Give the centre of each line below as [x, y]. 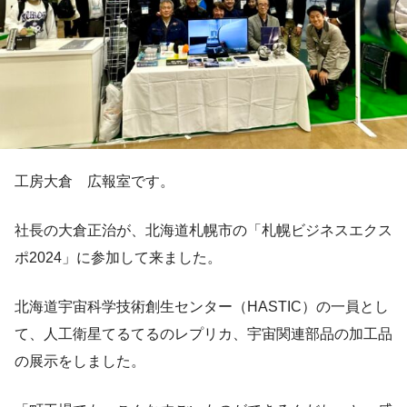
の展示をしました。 [80, 362]
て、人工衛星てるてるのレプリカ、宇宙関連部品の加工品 [203, 334]
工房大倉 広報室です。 [94, 182]
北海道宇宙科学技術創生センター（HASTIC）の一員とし [202, 307]
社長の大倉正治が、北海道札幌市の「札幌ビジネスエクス [203, 231]
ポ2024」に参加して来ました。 [118, 258]
